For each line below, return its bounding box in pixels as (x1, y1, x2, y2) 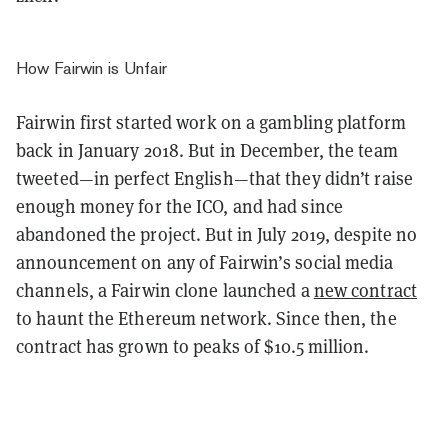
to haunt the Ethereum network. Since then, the (16, 307, 397, 331)
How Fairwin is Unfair (16, 58, 167, 79)
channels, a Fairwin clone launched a (16, 279, 314, 303)
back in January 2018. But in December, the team (16, 139, 398, 163)
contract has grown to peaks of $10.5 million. (16, 335, 374, 359)
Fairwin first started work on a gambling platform (16, 111, 406, 135)
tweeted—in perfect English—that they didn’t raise (16, 167, 413, 191)
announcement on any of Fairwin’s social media (16, 251, 394, 275)
